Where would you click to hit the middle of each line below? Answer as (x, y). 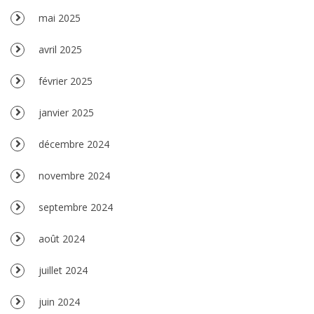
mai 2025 (60, 18)
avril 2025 (60, 49)
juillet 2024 (63, 270)
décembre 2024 (74, 144)
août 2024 (62, 238)
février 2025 (66, 81)
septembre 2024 (76, 207)
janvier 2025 (66, 112)
